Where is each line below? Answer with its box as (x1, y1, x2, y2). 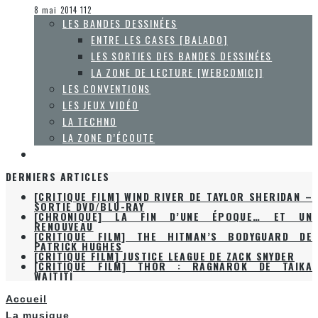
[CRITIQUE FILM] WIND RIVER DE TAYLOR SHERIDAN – (34, 189, 312, 204)
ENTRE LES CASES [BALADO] (91, 32, 228, 48)
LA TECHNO (62, 114, 117, 129)
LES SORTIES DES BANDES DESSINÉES (91, 48, 273, 64)
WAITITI (34, 268, 74, 284)
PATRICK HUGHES (34, 238, 123, 254)
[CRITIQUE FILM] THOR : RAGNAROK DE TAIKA (34, 258, 312, 274)
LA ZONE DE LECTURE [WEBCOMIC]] (91, 65, 263, 80)
